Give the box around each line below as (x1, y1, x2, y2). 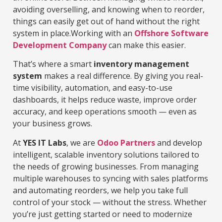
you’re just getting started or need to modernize (13, 208, 192, 220)
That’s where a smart (13, 58, 94, 70)
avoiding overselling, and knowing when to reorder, (13, 3, 205, 15)
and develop (155, 137, 202, 148)
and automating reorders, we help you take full (13, 184, 188, 196)
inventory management (94, 58, 189, 70)
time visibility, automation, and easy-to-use (13, 82, 172, 94)
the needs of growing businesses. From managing (13, 161, 199, 172)
